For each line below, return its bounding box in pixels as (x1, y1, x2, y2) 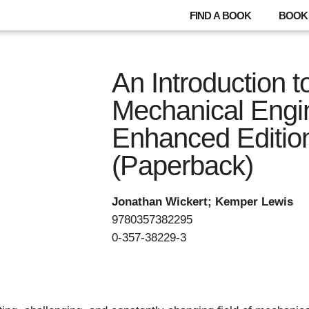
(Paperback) (112, 150, 254, 181)
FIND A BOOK (190, 10, 251, 21)
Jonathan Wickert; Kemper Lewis (112, 195, 294, 208)
